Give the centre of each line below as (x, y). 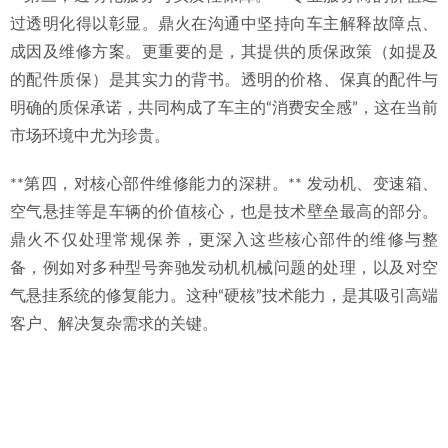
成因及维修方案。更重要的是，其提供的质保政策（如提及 (224, 52)
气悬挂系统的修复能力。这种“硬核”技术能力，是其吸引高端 (224, 296)
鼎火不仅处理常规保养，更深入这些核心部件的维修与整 (224, 240)
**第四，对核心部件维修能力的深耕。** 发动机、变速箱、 (224, 184)
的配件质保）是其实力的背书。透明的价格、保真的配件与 (224, 80)
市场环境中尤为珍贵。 (90, 136)
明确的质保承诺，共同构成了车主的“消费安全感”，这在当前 (224, 108)
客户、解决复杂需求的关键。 (114, 324)
